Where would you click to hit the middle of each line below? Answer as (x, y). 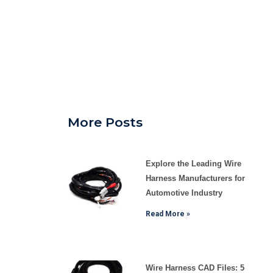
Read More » (168, 214)
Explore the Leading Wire (193, 164)
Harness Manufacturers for (195, 178)
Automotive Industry (184, 193)
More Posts (105, 122)
